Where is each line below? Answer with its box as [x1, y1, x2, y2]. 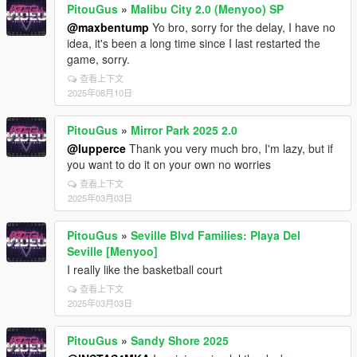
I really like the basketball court [67, 261, 222, 278]
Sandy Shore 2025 [131, 332, 229, 349]
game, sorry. [67, 51, 130, 68]
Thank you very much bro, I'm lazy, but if [126, 140, 333, 157]
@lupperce [67, 140, 126, 157]
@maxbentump [67, 19, 149, 36]
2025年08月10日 [68, 86, 132, 100]
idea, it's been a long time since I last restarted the [67, 35, 320, 52]
